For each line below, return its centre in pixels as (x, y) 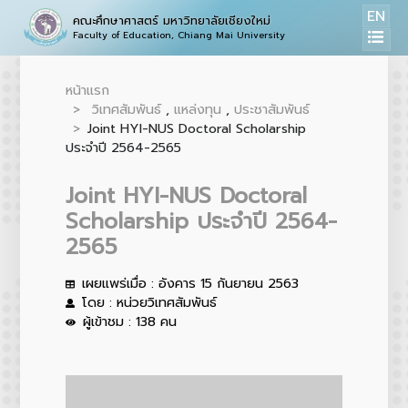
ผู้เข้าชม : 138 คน (130, 321)
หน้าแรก (87, 90)
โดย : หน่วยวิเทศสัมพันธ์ (149, 302)
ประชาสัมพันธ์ (271, 109)
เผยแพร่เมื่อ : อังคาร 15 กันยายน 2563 (190, 283)
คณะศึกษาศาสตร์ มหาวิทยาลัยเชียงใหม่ (172, 20)
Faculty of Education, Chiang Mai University (179, 35)
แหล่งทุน (197, 109)
